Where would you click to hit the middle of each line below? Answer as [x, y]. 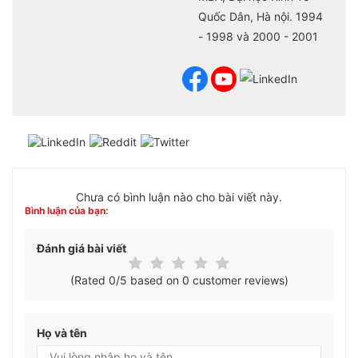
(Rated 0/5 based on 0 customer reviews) [179, 280]
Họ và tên [62, 332]
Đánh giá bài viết [82, 248]
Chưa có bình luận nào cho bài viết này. [179, 197]
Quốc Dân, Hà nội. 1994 [260, 16]
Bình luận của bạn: [67, 210]
